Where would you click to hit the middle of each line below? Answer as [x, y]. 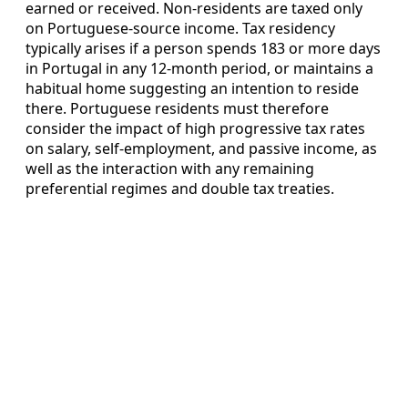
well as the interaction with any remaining [170, 168]
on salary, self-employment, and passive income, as [201, 148]
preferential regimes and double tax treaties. [180, 188]
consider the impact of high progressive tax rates [195, 128]
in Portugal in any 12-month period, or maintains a [199, 68]
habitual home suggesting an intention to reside [192, 88]
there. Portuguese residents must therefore [177, 108]
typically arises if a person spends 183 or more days [203, 48]
